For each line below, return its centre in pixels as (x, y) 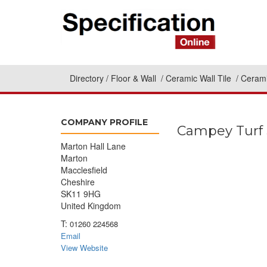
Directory (87, 78)
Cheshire (78, 182)
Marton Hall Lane (93, 146)
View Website (84, 248)
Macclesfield (84, 170)
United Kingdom (91, 206)
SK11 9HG (81, 194)
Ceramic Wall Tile (200, 78)
